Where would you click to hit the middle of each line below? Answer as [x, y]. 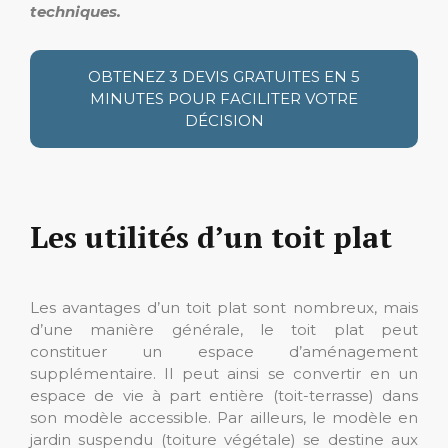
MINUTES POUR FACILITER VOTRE [224, 98]
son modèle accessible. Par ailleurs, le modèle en [224, 417]
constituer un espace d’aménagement [224, 351]
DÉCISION [224, 120]
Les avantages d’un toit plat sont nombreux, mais [224, 307]
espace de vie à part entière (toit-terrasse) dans [224, 395]
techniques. [75, 11]
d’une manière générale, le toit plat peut [224, 329]
